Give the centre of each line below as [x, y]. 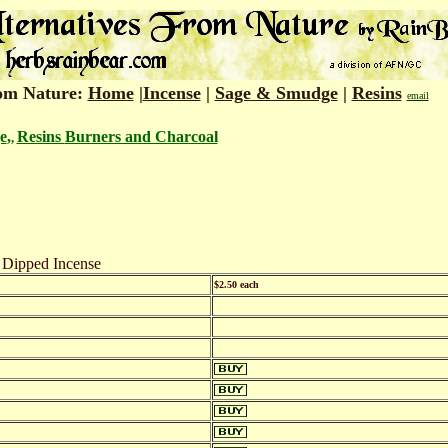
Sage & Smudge [276, 93]
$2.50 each [236, 284]
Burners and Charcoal [141, 136]
